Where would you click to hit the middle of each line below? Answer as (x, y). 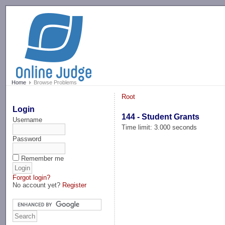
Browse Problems (54, 83)
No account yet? (38, 185)
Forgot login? (32, 177)
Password (27, 139)
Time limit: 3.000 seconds (159, 127)
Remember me (43, 158)
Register (75, 185)
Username (28, 120)
